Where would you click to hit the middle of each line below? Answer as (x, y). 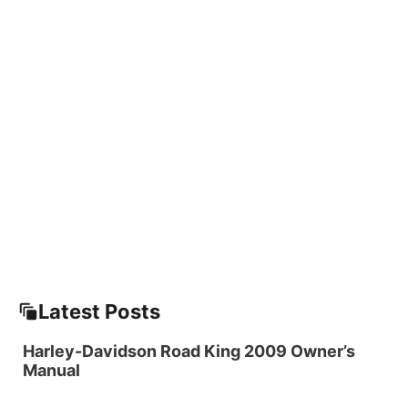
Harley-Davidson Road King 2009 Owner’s (189, 352)
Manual (51, 371)
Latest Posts (99, 312)
